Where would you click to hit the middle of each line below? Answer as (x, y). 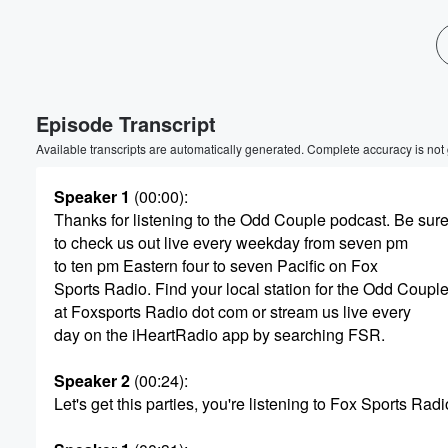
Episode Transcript (126, 123)
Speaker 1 (92, 196)
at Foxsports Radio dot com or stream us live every (232, 311)
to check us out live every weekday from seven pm (231, 242)
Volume (378, 72)
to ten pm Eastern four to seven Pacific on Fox (216, 265)
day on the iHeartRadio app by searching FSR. (219, 334)
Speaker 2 (92, 380)
